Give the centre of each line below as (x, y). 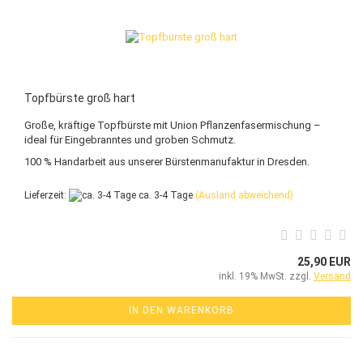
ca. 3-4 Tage (164, 195)
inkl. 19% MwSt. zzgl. (266, 276)
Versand (332, 276)
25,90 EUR (324, 261)
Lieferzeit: (47, 195)
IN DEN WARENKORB (181, 310)
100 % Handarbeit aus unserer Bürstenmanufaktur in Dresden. (167, 161)
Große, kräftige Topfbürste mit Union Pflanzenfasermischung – (173, 125)
